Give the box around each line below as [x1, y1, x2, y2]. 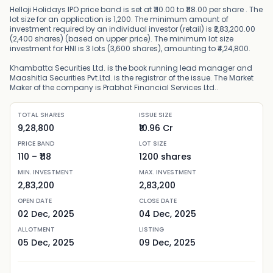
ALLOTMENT [18, 225, 55, 234]
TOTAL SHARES [18, 110, 65, 119]
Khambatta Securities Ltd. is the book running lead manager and [10, 63, 252, 73]
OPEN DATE [18, 196, 52, 205]
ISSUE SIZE [139, 110, 172, 119]
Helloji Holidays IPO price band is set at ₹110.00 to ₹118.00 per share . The [10, 4, 263, 15]
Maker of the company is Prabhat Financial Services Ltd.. [10, 82, 218, 93]
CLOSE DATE [139, 196, 177, 205]
